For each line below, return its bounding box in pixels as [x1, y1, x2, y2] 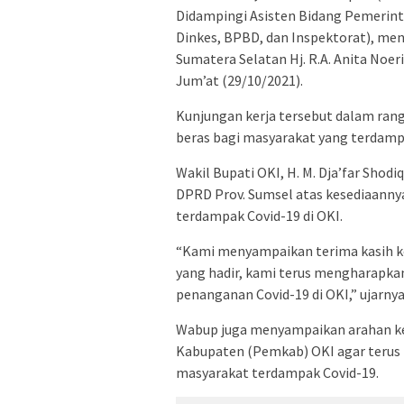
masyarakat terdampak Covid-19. [176, 363, 379, 382]
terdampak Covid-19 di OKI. [176, 207, 343, 225]
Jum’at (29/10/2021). [176, 71, 303, 90]
